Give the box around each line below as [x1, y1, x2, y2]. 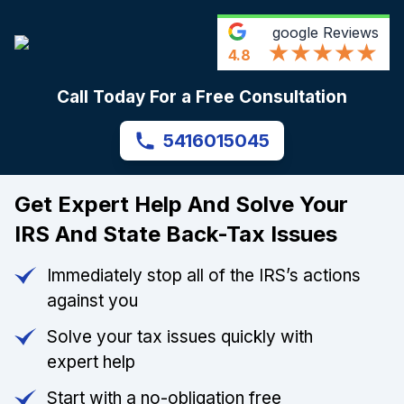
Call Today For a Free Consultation [57, 87, 347, 108]
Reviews [318, 23, 379, 41]
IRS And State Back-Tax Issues [14, 221, 337, 248]
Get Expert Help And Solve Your [14, 191, 348, 218]
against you [47, 290, 138, 312]
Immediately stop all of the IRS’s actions [47, 265, 361, 287]
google [272, 23, 318, 41]
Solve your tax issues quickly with [47, 326, 313, 348]
